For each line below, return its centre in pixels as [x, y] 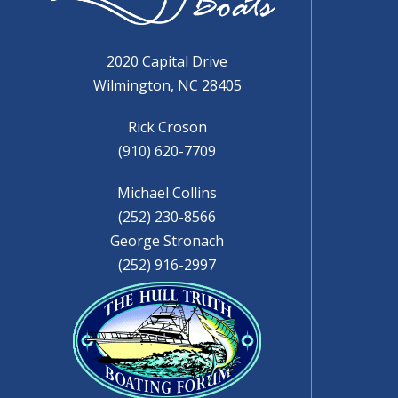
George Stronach [167, 240]
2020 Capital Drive [167, 61]
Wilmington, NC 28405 [167, 85]
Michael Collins [167, 192]
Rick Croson [167, 127]
